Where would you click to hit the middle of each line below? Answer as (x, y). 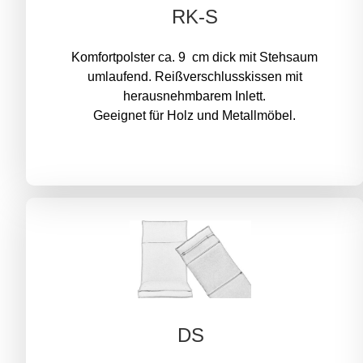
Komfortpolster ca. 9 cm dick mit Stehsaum (195, 58)
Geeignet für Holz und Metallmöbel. (195, 116)
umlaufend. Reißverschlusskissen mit (194, 77)
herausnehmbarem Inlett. (195, 96)
